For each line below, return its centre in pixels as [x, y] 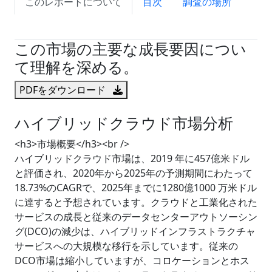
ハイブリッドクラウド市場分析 [124, 123]
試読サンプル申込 [64, 27]
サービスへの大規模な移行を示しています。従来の [126, 246]
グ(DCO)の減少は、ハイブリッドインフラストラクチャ [135, 231]
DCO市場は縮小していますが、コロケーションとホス [132, 260]
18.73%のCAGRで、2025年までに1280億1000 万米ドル [136, 188]
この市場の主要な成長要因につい [131, 49]
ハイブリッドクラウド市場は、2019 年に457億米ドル [132, 158]
